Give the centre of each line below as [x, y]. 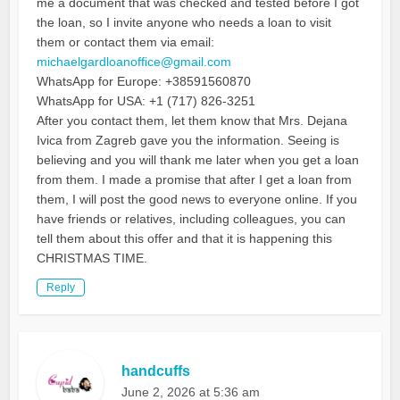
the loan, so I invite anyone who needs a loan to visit [184, 23]
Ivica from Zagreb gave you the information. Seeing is [188, 141]
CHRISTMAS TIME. [92, 258]
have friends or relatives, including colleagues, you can [192, 219]
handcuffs [156, 371]
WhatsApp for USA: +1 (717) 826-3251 [146, 101]
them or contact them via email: [126, 42]
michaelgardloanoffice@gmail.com [134, 62]
